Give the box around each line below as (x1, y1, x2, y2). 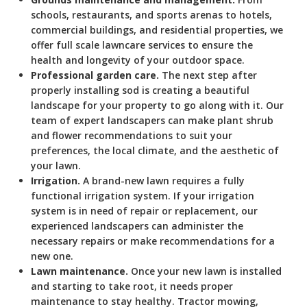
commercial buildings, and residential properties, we (31, 23, 283, 36)
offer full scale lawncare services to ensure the (31, 38, 253, 51)
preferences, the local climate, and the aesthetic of (31, 143, 279, 157)
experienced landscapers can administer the (31, 219, 243, 232)
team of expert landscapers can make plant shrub (31, 113, 273, 127)
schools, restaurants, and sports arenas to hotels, (31, 8, 272, 21)
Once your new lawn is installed (128, 264, 282, 278)
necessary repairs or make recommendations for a (31, 234, 275, 247)
